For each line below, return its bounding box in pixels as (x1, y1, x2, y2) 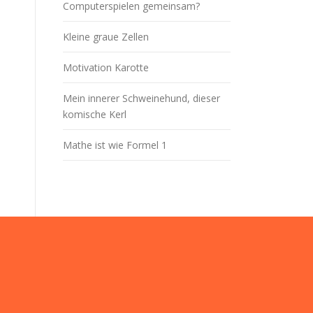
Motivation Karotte (63, 61, 149, 75)
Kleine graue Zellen (63, 30, 149, 44)
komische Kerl (63, 108, 126, 122)
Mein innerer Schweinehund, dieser (63, 92, 220, 105)
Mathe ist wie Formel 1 (63, 138, 167, 152)
